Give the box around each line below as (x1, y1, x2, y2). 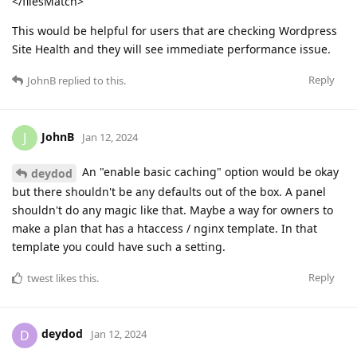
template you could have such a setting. (12, 238, 226, 254)
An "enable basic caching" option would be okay (79, 163, 339, 179)
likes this (53, 270, 96, 285)
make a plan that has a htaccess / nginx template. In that (12, 220, 317, 236)
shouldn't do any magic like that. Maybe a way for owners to (12, 202, 333, 218)
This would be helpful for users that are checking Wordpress (12, 22, 337, 38)
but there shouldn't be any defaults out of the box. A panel (12, 183, 326, 199)
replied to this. (56, 73, 126, 88)
